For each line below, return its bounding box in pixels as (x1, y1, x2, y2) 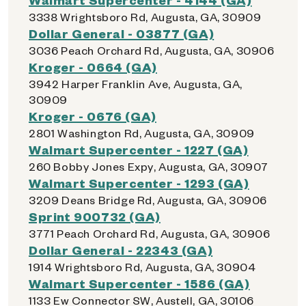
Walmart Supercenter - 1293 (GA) (29, 175, 249, 191)
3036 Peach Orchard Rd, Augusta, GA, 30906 (29, 43, 275, 57)
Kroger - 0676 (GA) (29, 108, 156, 124)
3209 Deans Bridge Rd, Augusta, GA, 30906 (29, 193, 267, 207)
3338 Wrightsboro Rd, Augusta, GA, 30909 (29, 10, 262, 24)
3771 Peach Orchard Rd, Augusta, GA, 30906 (29, 226, 270, 240)
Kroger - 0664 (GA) (29, 59, 157, 74)
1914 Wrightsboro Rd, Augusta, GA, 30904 (29, 260, 256, 274)
